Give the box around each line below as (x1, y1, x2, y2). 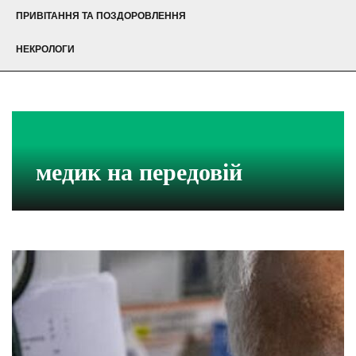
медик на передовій (36, 159, 242, 186)
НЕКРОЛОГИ (16, 44, 75, 56)
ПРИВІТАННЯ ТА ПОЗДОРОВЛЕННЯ (16, 10, 186, 22)
